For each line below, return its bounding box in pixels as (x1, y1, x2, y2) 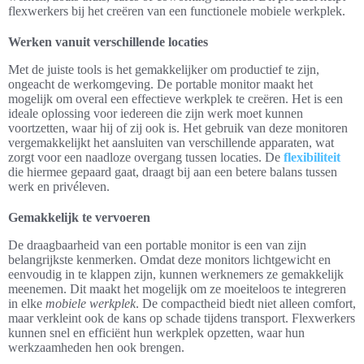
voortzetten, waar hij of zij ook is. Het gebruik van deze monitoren (8, 121, 348, 136)
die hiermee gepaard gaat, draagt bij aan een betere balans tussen (8, 165, 337, 180)
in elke (8, 297, 45, 311)
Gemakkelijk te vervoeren (8, 210, 150, 225)
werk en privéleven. (8, 180, 110, 194)
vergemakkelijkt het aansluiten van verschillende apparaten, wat (8, 136, 334, 150)
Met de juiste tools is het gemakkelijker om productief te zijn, (8, 63, 319, 77)
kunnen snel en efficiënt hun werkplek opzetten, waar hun (8, 326, 305, 340)
